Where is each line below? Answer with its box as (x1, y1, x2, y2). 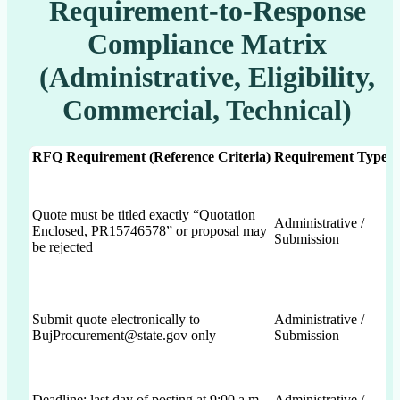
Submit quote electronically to (32, 311, 200, 327)
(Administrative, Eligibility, (39, 60, 375, 93)
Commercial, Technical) (62, 93, 352, 126)
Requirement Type (274, 148, 387, 164)
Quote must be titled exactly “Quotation (32, 206, 255, 222)
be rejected (32, 238, 93, 254)
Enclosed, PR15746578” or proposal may (32, 222, 267, 238)
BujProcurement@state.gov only (32, 327, 216, 343)
